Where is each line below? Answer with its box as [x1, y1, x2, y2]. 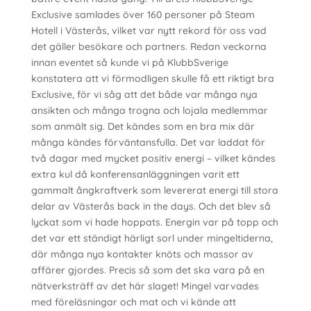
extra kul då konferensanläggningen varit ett [31, 168, 239, 180]
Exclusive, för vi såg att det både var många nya [31, 88, 258, 101]
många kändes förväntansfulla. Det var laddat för [31, 136, 265, 149]
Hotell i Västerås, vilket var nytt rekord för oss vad [31, 24, 267, 37]
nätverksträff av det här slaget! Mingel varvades [31, 280, 259, 292]
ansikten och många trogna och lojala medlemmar [31, 104, 268, 117]
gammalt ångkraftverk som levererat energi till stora [31, 184, 278, 196]
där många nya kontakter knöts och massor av [31, 248, 253, 260]
